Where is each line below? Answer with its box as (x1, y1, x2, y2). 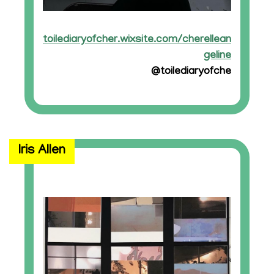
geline (204, 50, 231, 62)
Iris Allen (18, 144, 65, 159)
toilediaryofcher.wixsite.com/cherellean (43, 34, 231, 46)
